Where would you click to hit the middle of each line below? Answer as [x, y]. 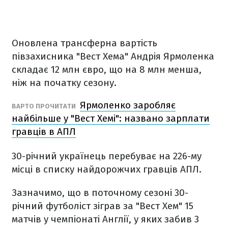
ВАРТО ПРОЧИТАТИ [45, 106]
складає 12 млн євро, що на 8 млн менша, [107, 69]
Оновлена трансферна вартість [84, 43]
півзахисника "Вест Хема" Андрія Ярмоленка [113, 56]
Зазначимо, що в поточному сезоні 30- [100, 193]
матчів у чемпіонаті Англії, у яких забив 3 [105, 219]
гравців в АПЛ [44, 132]
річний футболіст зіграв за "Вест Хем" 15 [103, 206]
